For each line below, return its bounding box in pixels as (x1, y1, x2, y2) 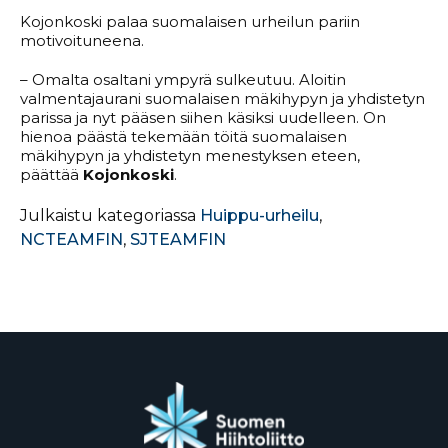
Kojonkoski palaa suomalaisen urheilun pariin (20, 12, 360, 32)
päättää (20, 165, 83, 185)
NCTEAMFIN (20, 230, 123, 250)
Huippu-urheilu (200, 206, 319, 226)
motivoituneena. (20, 31, 144, 51)
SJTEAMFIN (130, 230, 226, 250)
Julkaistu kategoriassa (20, 206, 200, 226)
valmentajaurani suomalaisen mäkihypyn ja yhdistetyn (20, 89, 425, 109)
